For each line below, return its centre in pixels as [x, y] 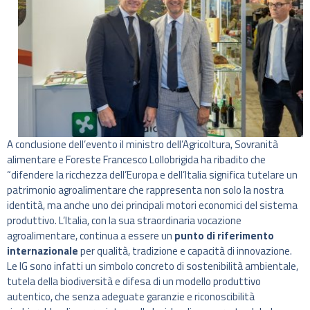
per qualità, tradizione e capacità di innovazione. [185, 251]
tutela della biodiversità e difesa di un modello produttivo [134, 282]
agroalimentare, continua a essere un [91, 236]
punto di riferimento [224, 236]
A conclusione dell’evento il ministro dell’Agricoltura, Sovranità [143, 145]
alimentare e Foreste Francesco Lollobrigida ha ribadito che [136, 160]
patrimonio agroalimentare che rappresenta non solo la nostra [145, 190]
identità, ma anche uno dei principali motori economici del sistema [152, 206]
